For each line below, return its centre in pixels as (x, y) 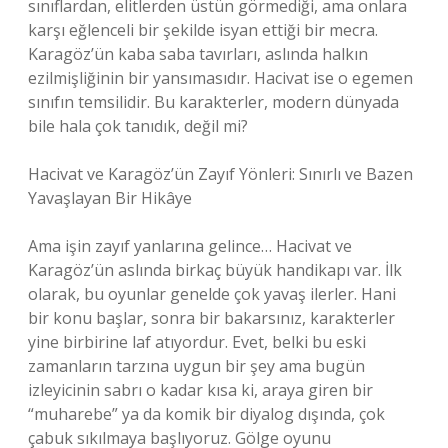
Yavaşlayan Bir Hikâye (110, 198)
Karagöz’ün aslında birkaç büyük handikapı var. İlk (215, 270)
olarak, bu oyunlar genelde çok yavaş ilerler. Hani (212, 294)
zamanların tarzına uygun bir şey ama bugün (196, 366)
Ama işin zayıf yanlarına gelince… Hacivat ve (190, 246)
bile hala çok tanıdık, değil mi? (138, 126)
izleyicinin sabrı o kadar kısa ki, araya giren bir (200, 390)
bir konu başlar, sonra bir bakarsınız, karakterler (211, 318)
